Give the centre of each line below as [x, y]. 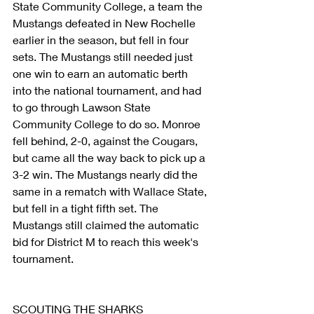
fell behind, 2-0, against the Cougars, [107, 140]
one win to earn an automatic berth [102, 73]
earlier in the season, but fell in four [102, 39]
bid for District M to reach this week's [107, 241]
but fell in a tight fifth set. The [87, 207]
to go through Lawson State [83, 107]
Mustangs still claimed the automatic [107, 224]
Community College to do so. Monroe [108, 123]
